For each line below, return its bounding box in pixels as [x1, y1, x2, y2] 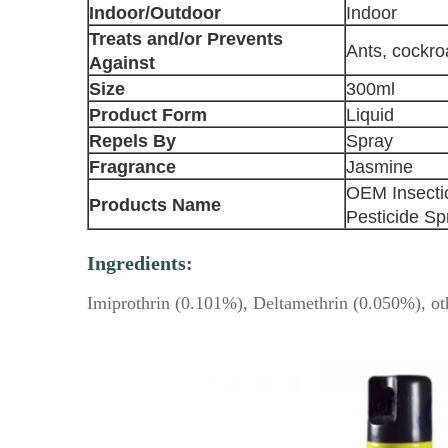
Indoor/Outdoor [89, 3, 221, 23]
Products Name [89, 195, 221, 215]
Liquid [346, 105, 394, 125]
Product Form [89, 105, 207, 125]
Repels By [89, 131, 176, 151]
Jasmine [346, 157, 413, 177]
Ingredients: [87, 252, 193, 274]
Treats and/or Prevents [89, 29, 283, 49]
